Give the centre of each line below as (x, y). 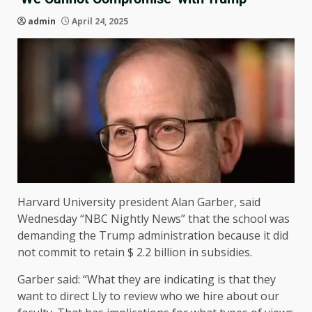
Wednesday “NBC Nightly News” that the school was (154, 219)
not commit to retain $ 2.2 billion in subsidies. (135, 252)
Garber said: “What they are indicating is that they (147, 280)
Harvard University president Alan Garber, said (139, 202)
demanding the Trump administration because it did (153, 236)
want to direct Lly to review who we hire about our (148, 296)
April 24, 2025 (99, 21)
